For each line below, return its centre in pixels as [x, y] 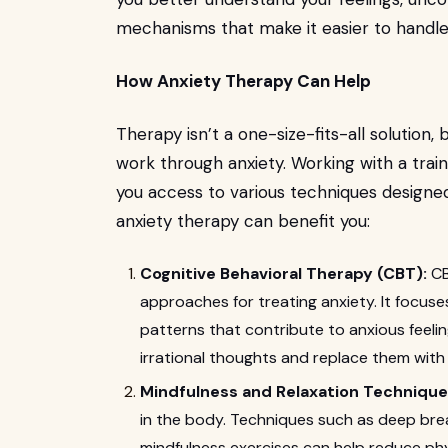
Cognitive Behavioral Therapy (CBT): [283, 273]
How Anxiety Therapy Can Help [243, 81]
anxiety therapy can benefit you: [243, 221]
